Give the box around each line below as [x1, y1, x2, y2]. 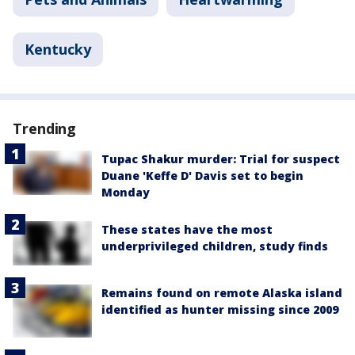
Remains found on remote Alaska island [101, 285, 342, 301]
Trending [13, 119, 77, 138]
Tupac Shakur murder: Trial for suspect [101, 151, 340, 166]
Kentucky [25, 40, 91, 59]
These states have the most [101, 222, 273, 237]
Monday [101, 185, 150, 200]
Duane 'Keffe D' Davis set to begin [101, 168, 303, 183]
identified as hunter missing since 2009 [101, 302, 338, 318]
